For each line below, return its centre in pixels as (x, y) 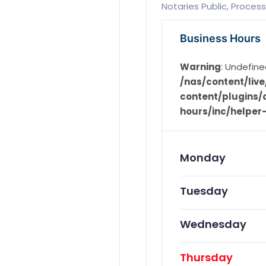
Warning (200, 67)
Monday (202, 158)
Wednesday (213, 224)
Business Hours (220, 39)
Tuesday (204, 191)
